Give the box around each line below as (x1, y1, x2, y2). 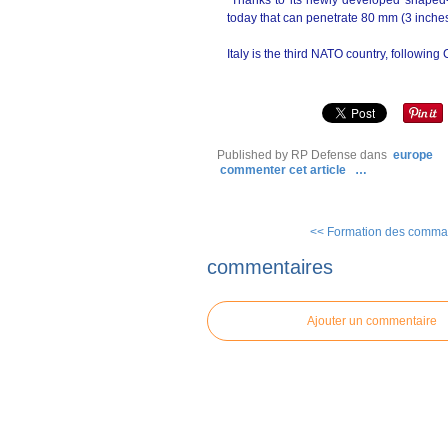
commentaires (207, 255, 333, 278)
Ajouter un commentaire (307, 313, 437, 328)
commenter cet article (220, 163, 349, 177)
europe (393, 148, 433, 162)
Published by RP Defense (217, 148, 357, 162)
